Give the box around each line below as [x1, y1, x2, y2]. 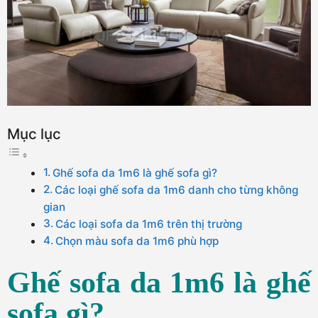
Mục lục [7, 125, 61, 143]
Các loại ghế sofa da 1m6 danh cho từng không [55, 183, 299, 197]
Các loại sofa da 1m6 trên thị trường [55, 217, 243, 231]
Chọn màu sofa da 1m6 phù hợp [55, 234, 219, 248]
